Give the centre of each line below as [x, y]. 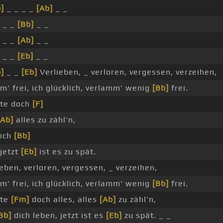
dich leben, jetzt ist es [59, 216]
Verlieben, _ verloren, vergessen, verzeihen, [127, 72]
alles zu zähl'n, [45, 120]
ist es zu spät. [66, 152]
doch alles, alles [64, 200]
